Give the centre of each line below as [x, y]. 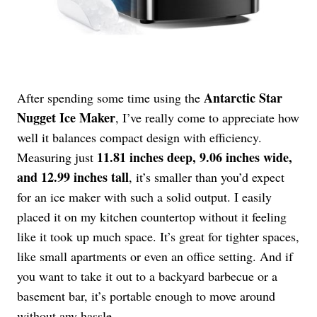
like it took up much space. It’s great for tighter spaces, [158, 237]
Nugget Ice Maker [66, 118]
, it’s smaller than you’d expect [207, 177]
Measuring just [57, 157]
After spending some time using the [110, 98]
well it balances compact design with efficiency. [139, 138]
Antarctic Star [243, 98]
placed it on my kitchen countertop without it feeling [152, 217]
